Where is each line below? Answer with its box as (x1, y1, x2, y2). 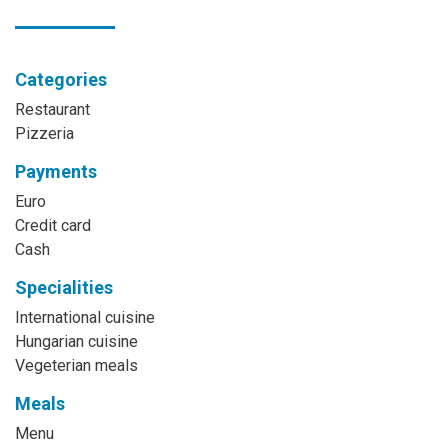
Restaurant (15, 100, 90, 119)
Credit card (15, 216, 91, 235)
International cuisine (15, 308, 155, 327)
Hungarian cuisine (15, 332, 138, 351)
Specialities (15, 277, 113, 298)
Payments (15, 161, 97, 182)
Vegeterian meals (15, 356, 138, 375)
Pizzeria (15, 124, 74, 143)
